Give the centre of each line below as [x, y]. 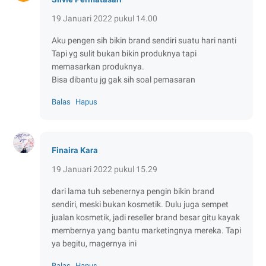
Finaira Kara [75, 150]
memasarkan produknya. [98, 66]
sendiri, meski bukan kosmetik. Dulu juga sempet [140, 204]
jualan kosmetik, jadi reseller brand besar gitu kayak [146, 217]
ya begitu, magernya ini [94, 243]
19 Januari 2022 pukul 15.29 [104, 169]
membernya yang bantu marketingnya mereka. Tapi [146, 230]
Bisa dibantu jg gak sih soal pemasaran [123, 79]
